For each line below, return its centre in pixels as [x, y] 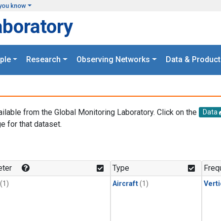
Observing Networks [113, 60]
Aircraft [125, 184]
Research [44, 60]
